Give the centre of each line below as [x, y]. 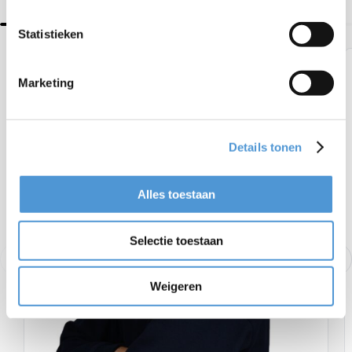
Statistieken [51, 34]
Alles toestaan [176, 194]
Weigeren [176, 286]
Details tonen [266, 147]
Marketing [46, 82]
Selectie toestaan [176, 240]
